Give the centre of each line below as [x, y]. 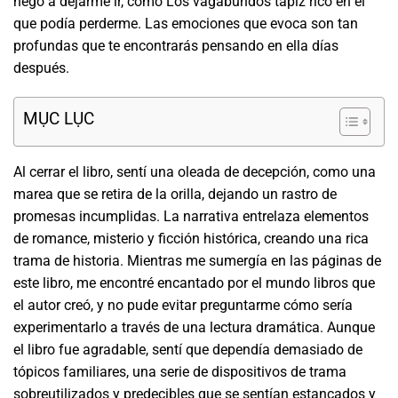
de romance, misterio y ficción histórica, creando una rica [191, 239]
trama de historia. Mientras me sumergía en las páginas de [197, 261]
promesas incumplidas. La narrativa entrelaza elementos [191, 217]
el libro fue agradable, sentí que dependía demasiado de [188, 350]
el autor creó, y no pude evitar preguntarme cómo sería [183, 306]
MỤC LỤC [59, 119]
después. [41, 68]
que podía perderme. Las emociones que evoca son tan [186, 23]
